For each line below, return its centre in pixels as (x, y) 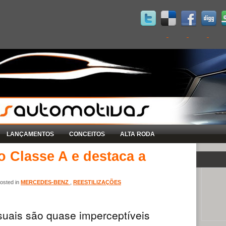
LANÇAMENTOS (30, 134)
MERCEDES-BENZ (45, 182)
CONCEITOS (87, 134)
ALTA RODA (137, 134)
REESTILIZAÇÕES (97, 182)
